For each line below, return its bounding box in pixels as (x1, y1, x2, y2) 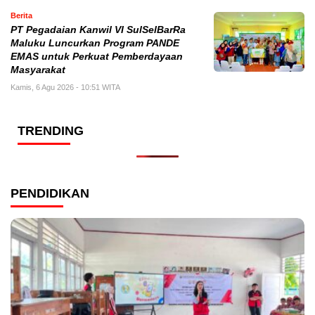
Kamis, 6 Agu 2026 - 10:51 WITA (11, 82, 120, 91)
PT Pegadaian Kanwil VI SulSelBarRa (11, 24, 186, 35)
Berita (11, 11, 32, 20)
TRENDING (18, 123, 84, 138)
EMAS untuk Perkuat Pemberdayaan (11, 51, 183, 62)
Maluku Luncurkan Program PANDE (11, 37, 179, 49)
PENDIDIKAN (11, 186, 89, 200)
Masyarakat (11, 64, 65, 75)
